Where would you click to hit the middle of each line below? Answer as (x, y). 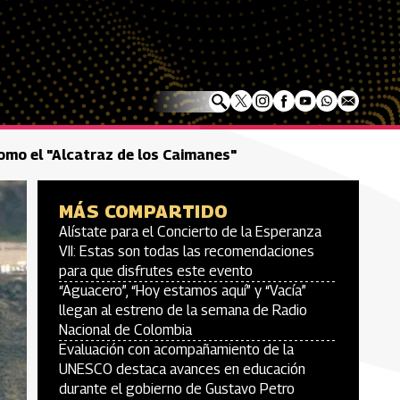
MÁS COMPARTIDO (144, 212)
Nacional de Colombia (125, 330)
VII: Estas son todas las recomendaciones (187, 251)
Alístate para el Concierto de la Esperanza (190, 232)
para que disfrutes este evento (156, 271)
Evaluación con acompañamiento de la (176, 350)
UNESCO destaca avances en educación (182, 369)
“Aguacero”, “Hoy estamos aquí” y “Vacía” (183, 291)
